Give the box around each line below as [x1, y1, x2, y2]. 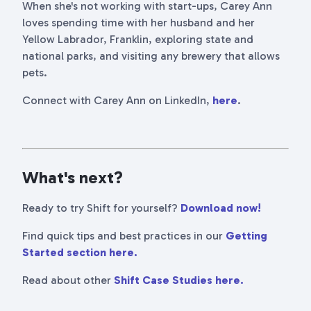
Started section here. [22, 246, 137, 259]
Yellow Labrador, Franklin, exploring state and [22, 33, 253, 46]
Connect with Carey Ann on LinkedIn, [22, 94, 212, 107]
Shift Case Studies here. [114, 274, 244, 287]
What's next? [22, 167, 123, 187]
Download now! [180, 201, 261, 215]
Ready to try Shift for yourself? [22, 201, 178, 215]
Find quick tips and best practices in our [22, 229, 226, 242]
